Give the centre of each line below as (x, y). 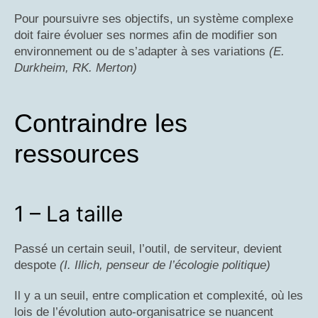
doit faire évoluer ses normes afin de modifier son (146, 35)
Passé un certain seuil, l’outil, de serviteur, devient (148, 249)
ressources (77, 154)
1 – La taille (68, 214)
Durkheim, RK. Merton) (76, 68)
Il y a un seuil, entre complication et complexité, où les (159, 296)
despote (37, 265)
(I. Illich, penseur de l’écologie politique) (165, 265)
